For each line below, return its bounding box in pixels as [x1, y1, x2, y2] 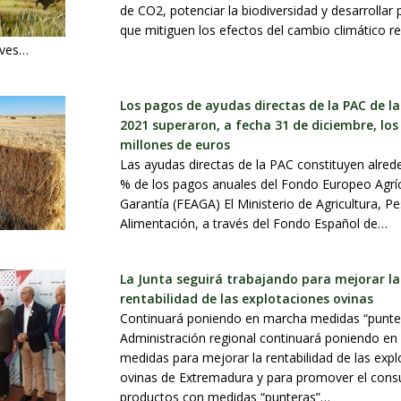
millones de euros [120, 136, 231, 154]
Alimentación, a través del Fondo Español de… [120, 215, 388, 233]
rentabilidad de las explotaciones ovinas [120, 290, 374, 308]
